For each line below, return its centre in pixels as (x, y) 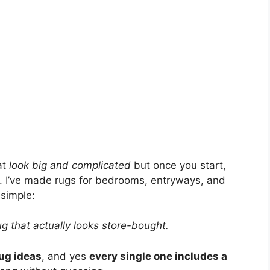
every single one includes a (158, 256)
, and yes (65, 256)
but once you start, (178, 165)
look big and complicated (70, 165)
